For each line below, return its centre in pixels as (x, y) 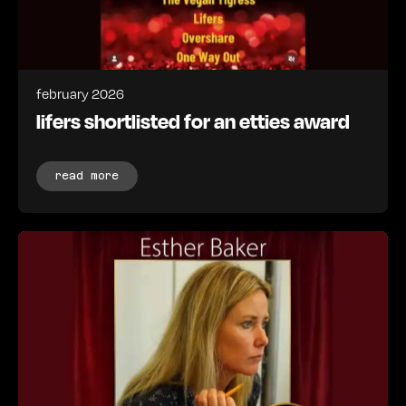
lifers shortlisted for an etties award (193, 121)
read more (87, 176)
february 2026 (80, 94)
